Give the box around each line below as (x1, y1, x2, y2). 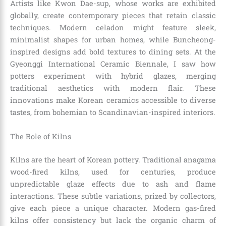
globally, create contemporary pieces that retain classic (10, 11, 216, 21)
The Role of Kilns (10, 131, 71, 141)
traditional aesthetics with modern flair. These (10, 83, 216, 93)
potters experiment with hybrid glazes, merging (10, 71, 216, 81)
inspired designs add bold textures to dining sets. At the (10, 47, 216, 57)
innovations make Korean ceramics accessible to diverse (10, 95, 216, 105)
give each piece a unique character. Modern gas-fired (10, 203, 216, 213)
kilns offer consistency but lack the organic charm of (10, 215, 216, 225)
